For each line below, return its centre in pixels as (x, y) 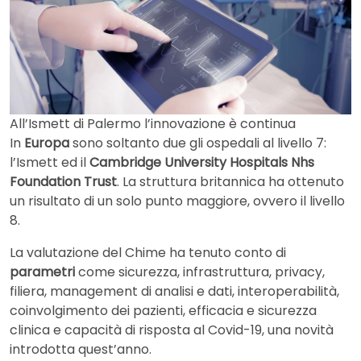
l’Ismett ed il (50, 162)
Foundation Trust (63, 181)
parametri (42, 272)
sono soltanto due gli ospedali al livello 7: (199, 143)
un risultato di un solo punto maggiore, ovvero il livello (177, 201)
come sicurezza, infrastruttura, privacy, (200, 272)
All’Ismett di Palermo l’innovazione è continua (153, 123)
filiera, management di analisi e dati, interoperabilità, (174, 291)
